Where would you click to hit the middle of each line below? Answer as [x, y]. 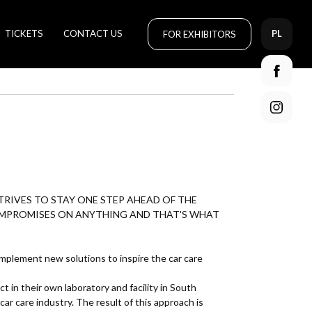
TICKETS [24, 33]
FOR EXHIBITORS [199, 34]
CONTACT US [93, 33]
